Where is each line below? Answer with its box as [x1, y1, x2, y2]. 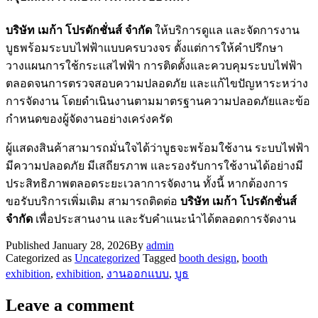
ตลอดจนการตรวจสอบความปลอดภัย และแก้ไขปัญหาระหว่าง [6, 77, 308, 89]
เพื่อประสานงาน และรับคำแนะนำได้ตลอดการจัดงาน [33, 212, 296, 225]
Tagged [143, 251, 179, 264]
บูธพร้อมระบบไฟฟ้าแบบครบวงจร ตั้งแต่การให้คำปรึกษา [6, 41, 283, 54]
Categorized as [6, 251, 75, 264]
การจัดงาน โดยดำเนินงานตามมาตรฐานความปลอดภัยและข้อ [6, 94, 310, 107]
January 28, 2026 [53, 238, 130, 251]
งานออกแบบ [106, 267, 169, 280]
